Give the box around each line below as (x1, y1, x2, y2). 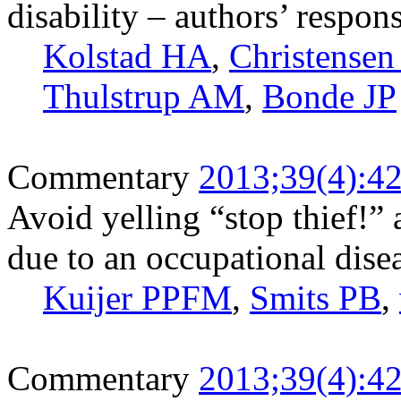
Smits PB (250, 277, 381, 317)
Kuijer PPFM (43, 277, 232, 317)
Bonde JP (262, 76, 397, 115)
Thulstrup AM (43, 76, 244, 115)
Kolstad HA (43, 36, 211, 75)
